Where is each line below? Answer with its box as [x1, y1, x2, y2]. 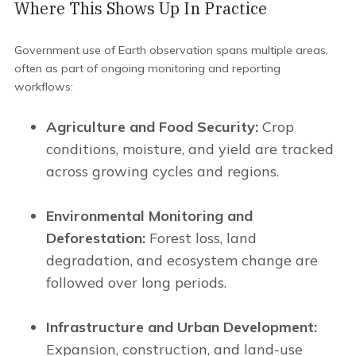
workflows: [14, 79, 73, 95]
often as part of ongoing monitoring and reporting [14, 61, 281, 76]
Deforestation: [46, 229, 149, 248]
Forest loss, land [149, 229, 257, 248]
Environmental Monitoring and [46, 207, 253, 226]
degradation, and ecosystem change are [46, 251, 318, 270]
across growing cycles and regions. [46, 162, 279, 181]
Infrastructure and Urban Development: [46, 318, 317, 337]
